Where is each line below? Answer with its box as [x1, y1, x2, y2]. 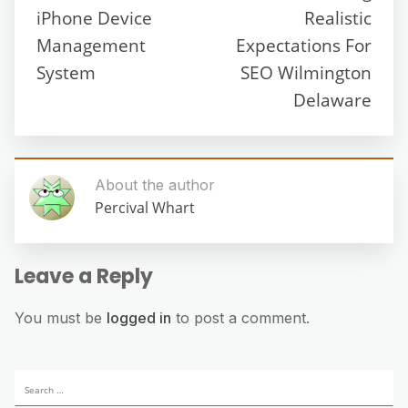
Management [36, 32, 146, 57]
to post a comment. [171, 308, 310, 327]
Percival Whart [95, 197, 195, 218]
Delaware [293, 87, 372, 112]
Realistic [304, 5, 372, 30]
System [36, 59, 96, 85]
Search [14, 369, 63, 390]
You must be [15, 308, 107, 327]
